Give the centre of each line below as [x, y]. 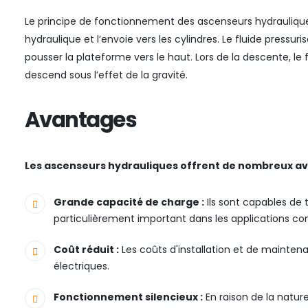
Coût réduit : [86, 250]
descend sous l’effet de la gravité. [106, 75]
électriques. [81, 266]
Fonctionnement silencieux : [128, 297]
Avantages [81, 120]
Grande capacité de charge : [129, 202]
